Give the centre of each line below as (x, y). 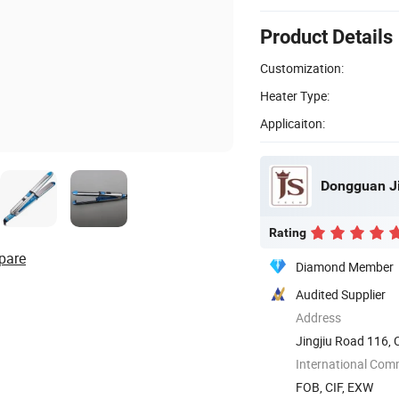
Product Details (326, 37)
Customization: (302, 68)
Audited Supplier (341, 294)
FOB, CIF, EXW (334, 387)
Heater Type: (295, 95)
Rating (288, 232)
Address (318, 317)
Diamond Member (345, 266)
